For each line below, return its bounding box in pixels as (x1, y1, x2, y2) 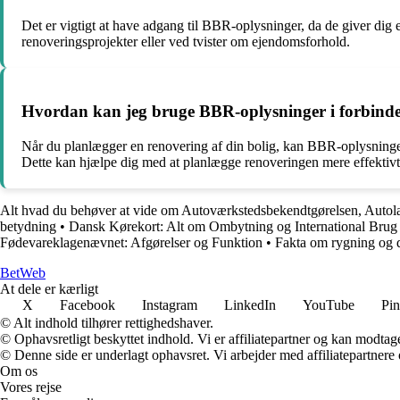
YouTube (303, 297, 354, 313)
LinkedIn (224, 297, 276, 313)
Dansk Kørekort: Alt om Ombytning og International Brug (69, 219, 397, 235)
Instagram (142, 297, 197, 313)
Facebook (60, 297, 115, 313)
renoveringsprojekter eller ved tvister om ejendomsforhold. (21, 33, 350, 49)
